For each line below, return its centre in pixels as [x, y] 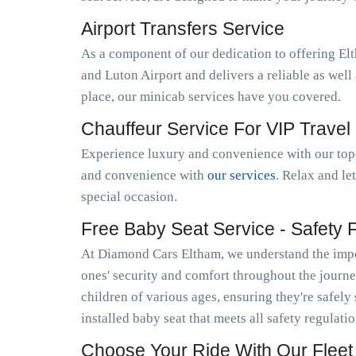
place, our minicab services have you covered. [211, 97]
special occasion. [129, 197]
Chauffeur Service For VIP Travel [216, 129]
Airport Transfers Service [183, 29]
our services [242, 175]
